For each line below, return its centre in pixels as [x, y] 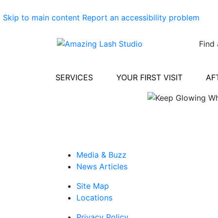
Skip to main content [41, 18]
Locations [94, 197]
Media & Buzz [101, 154]
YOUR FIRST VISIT [149, 77]
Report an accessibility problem [141, 18]
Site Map [93, 186]
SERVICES [74, 77]
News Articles [102, 166]
